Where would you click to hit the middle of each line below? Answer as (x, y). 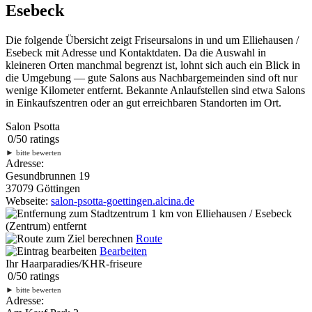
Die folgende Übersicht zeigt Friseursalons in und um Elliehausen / (152, 40)
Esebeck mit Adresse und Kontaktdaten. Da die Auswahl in (136, 52)
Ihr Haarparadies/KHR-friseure (74, 263)
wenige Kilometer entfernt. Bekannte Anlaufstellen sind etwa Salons (155, 90)
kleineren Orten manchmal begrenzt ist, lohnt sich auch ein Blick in (153, 65)
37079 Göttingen (43, 188)
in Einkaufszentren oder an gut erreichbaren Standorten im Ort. (143, 102)
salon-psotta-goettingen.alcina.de (123, 201)
